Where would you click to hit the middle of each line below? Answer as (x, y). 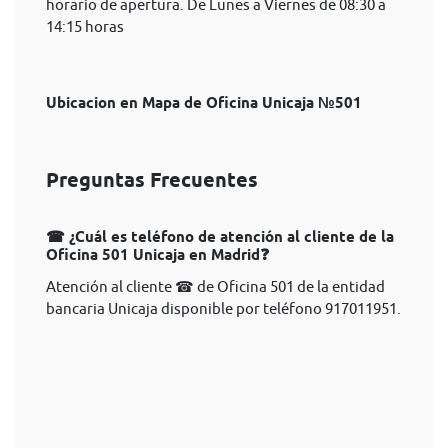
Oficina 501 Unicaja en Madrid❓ (157, 255)
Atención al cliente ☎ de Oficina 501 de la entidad (215, 286)
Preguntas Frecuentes (152, 180)
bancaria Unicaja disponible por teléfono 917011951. (223, 308)
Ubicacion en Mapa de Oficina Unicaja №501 (204, 103)
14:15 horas (85, 26)
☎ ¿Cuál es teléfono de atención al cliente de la (220, 237)
